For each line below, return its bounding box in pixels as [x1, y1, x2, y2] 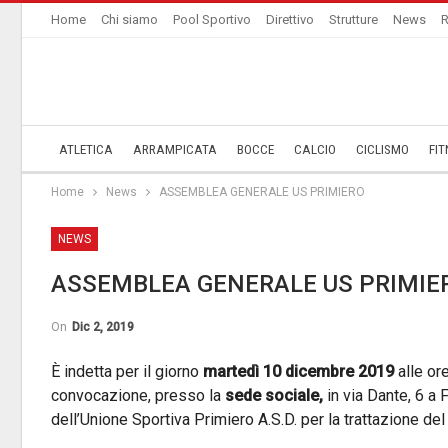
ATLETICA [59, 142, 113, 157]
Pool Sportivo [173, 12, 251, 27]
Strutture [329, 12, 378, 27]
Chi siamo [101, 12, 158, 27]
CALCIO [294, 142, 336, 157]
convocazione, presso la [51, 386, 225, 405]
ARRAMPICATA [133, 142, 217, 157]
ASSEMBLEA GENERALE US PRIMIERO [159, 185, 365, 199]
